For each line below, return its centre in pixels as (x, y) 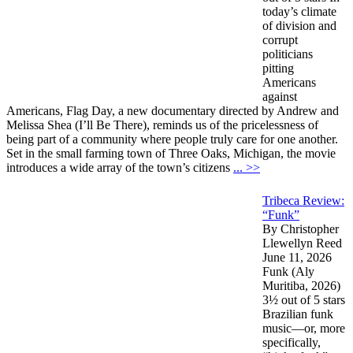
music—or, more (304, 328)
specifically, (292, 342)
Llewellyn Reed (302, 243)
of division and (299, 25)
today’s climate (299, 11)
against (280, 96)
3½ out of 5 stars (304, 299)
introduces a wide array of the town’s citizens (120, 167)
